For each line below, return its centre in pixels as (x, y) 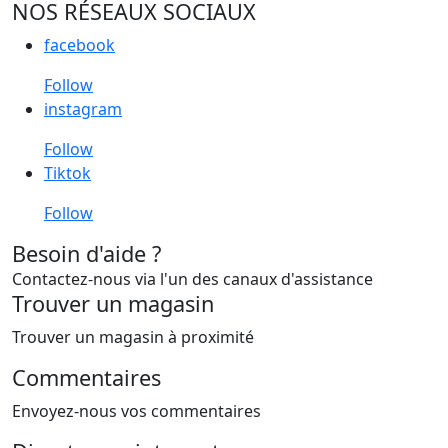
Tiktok (67, 172)
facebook (79, 44)
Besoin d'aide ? (86, 253)
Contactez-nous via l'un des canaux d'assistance (192, 278)
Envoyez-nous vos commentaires (136, 410)
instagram (83, 108)
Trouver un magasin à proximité (133, 336)
